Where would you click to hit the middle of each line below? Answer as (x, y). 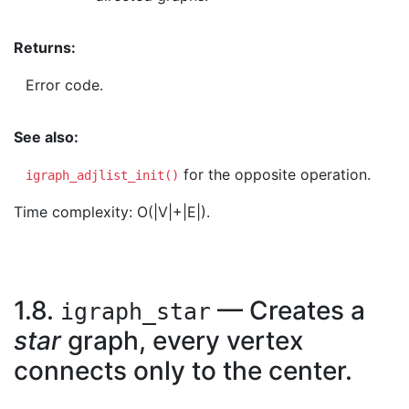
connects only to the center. (183, 371)
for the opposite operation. (275, 174)
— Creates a (288, 310)
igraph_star (136, 312)
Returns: (47, 47)
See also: (48, 137)
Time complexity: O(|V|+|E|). (112, 212)
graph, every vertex (182, 341)
